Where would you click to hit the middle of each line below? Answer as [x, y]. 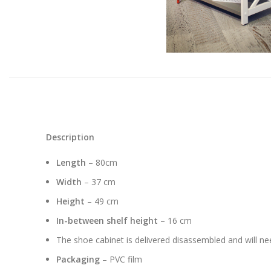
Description [70, 137]
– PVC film [121, 259]
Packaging [78, 259]
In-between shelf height [107, 220]
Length [71, 162]
